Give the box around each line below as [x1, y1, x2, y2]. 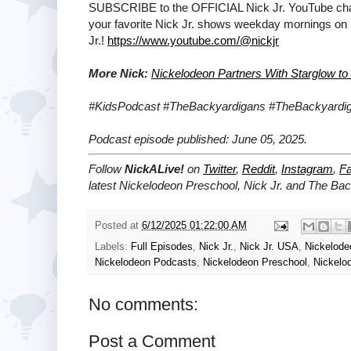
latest [89, 179, 119, 193]
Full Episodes [131, 241, 193, 252]
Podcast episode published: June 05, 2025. [89, 132, 307, 146]
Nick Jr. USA [240, 241, 299, 252]
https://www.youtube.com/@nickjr [107, 33, 279, 47]
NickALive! [125, 162, 184, 176]
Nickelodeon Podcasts [95, 256, 197, 268]
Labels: [95, 241, 131, 252]
